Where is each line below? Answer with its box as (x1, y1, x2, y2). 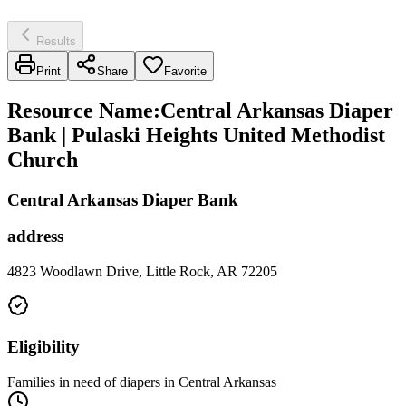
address (7, 227, 63, 246)
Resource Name (7, 98, 153, 122)
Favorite (164, 63, 207, 78)
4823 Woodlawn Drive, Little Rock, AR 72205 (7, 264, 277, 280)
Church (7, 147, 78, 171)
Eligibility (7, 336, 80, 356)
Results (36, 34, 76, 48)
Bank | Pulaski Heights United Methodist (7, 122, 385, 147)
